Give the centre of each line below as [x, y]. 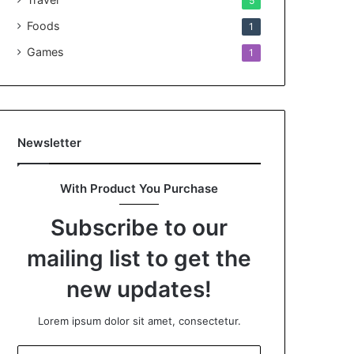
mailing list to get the [139, 258]
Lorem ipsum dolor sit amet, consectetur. [139, 321]
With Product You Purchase [139, 188]
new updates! [139, 289]
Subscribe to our [139, 228]
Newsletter [50, 143]
